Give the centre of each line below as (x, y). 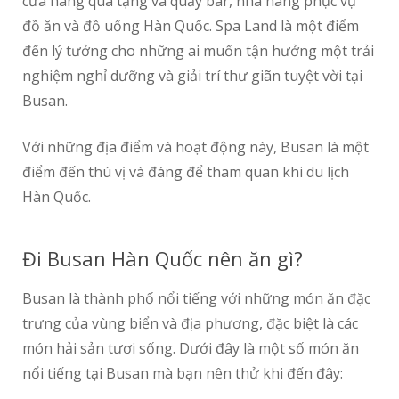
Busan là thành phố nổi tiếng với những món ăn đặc (196, 299)
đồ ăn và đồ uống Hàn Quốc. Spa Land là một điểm (191, 26)
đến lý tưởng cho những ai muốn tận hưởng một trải (198, 51)
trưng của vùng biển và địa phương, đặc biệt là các (190, 324)
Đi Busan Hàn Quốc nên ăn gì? (163, 259)
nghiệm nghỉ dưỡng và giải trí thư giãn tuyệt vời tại (192, 76)
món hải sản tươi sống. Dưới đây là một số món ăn (191, 349)
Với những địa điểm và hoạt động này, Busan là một (195, 147)
